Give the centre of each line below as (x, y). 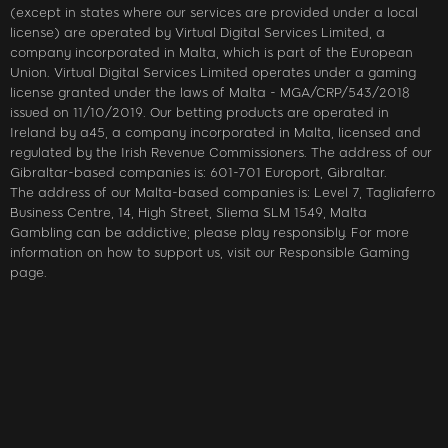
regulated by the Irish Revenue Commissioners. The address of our (221, 152)
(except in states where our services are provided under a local (214, 12)
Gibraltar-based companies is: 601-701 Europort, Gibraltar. (198, 172)
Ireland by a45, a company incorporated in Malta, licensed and (215, 132)
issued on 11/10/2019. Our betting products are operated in (199, 112)
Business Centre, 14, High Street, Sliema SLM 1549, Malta (188, 212)
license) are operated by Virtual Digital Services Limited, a (197, 32)
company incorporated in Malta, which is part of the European (211, 52)
